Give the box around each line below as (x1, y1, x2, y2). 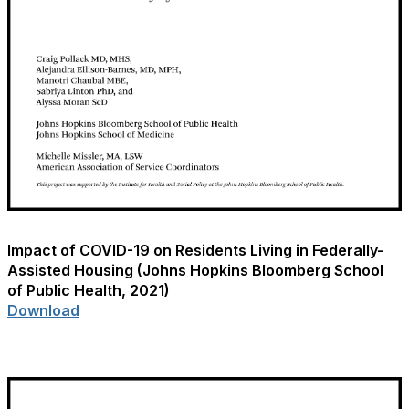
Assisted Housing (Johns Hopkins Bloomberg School (7, 261, 383, 280)
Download (7, 301, 79, 320)
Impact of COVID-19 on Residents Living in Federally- (7, 241, 383, 260)
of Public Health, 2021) (7, 281, 170, 300)
